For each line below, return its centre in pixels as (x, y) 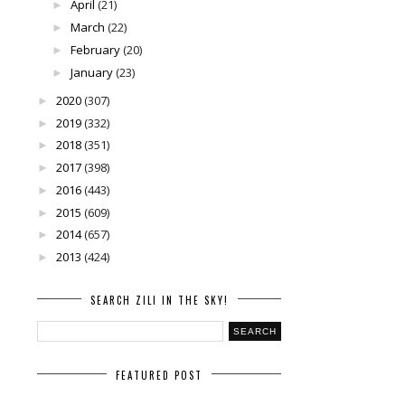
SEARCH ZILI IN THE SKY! (159, 301)
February (95, 49)
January (91, 72)
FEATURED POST (159, 376)
